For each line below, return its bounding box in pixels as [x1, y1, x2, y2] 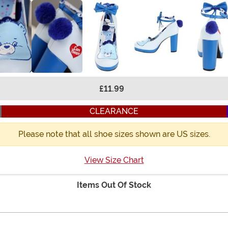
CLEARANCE [89, 106, 138, 116]
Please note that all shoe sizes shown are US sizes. [18, 129, 210, 139]
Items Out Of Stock [77, 180, 151, 190]
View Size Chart [84, 155, 144, 165]
